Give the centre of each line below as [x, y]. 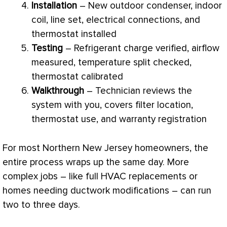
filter [145, 105]
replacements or [162, 176]
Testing [47, 49]
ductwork [90, 191]
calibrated [101, 77]
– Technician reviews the [138, 91]
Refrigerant [99, 49]
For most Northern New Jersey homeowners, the [105, 148]
